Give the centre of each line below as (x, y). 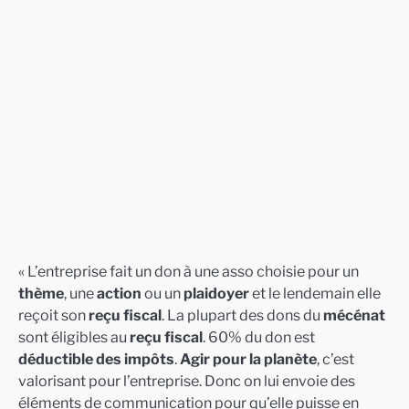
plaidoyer (216, 293)
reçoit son (53, 315)
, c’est (336, 358)
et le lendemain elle (315, 293)
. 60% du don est (259, 336)
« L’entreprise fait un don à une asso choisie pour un (189, 271)
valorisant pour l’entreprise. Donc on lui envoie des (187, 380)
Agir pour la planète (248, 358)
